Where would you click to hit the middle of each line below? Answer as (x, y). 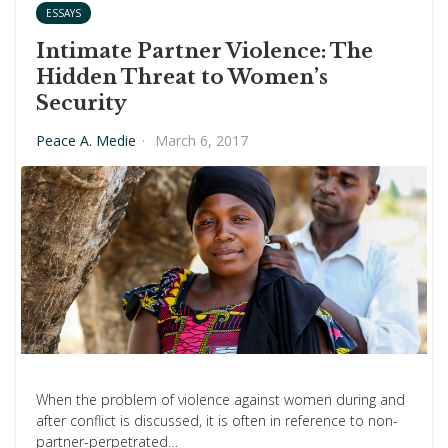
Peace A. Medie (86, 140)
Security (81, 103)
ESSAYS (63, 13)
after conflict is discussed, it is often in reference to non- (217, 420)
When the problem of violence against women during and (220, 399)
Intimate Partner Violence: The (204, 51)
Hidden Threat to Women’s (182, 77)
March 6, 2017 (201, 140)
